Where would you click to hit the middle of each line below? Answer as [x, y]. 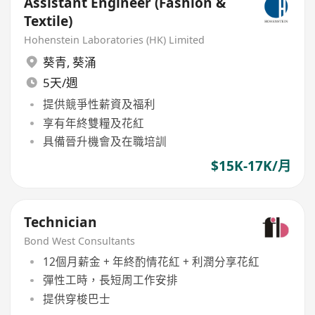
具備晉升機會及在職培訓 [104, 141]
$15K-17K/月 [251, 166]
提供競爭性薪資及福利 [99, 104]
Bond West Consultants [80, 241]
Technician [61, 222]
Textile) [49, 21]
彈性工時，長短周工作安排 [110, 280]
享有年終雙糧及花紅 [93, 123]
